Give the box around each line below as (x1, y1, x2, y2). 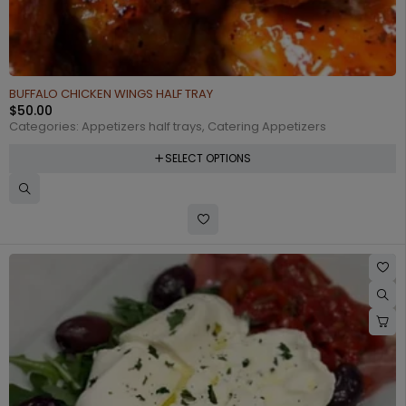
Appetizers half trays (82, 117, 202, 135)
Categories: (9, 117, 82, 135)
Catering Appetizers (208, 117, 326, 135)
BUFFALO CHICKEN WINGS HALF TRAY (9, 84, 213, 102)
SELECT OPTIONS (164, 150, 251, 166)
